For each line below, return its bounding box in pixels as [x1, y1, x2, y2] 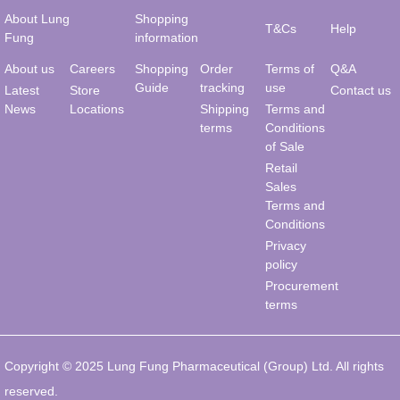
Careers [70, 62, 115, 77]
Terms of [265, 62, 314, 77]
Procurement [265, 279, 338, 294]
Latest [4, 83, 39, 98]
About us [4, 62, 54, 77]
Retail [265, 161, 297, 176]
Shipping [200, 102, 249, 117]
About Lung [4, 12, 70, 26]
